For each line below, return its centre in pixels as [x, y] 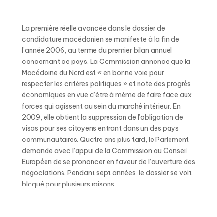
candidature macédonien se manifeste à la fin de [100, 39]
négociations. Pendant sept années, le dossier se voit [107, 173]
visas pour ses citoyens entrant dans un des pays [100, 128]
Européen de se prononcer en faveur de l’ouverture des [108, 162]
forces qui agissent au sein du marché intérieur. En [101, 106]
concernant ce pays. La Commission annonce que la [106, 62]
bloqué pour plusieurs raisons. [69, 184]
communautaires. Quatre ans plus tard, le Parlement [105, 139]
